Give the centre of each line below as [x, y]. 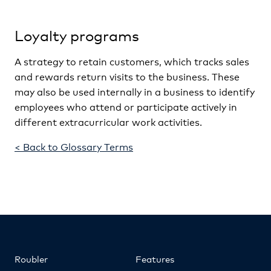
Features [155, 259]
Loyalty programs [77, 35]
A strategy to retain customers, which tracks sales [132, 61]
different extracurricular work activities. [108, 121]
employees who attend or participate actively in [126, 106]
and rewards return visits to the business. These [127, 76]
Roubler [31, 259]
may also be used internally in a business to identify [135, 91]
